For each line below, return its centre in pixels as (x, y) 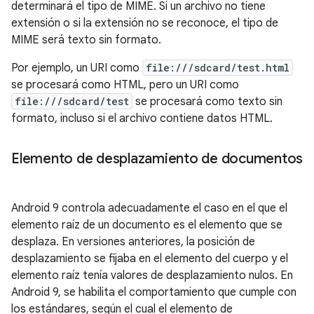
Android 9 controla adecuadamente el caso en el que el (149, 208)
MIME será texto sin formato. (86, 40)
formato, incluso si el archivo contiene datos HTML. (142, 118)
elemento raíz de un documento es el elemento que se (147, 225)
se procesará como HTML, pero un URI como (125, 85)
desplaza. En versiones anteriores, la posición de (133, 242)
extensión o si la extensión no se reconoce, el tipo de (145, 23)
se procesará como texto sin (207, 102)
